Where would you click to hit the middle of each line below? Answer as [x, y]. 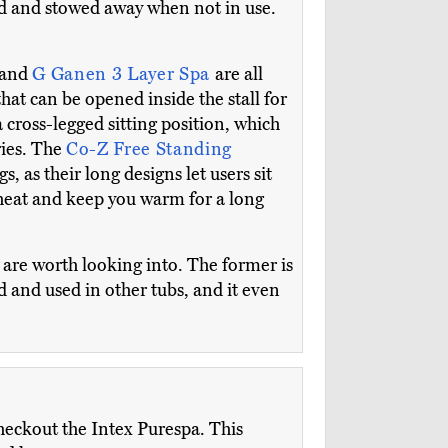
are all [238, 74]
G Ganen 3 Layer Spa [123, 74]
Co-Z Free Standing [149, 149]
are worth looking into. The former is [147, 265]
